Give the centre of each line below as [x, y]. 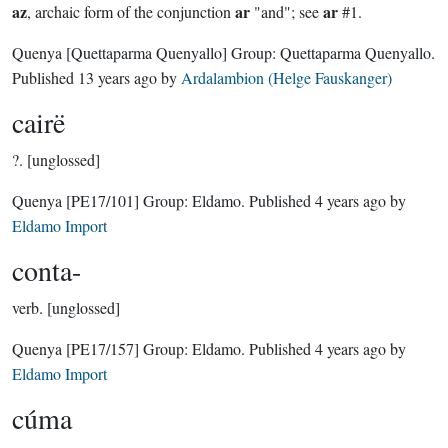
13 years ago [117, 77]
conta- [46, 270]
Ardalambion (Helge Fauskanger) [286, 77]
